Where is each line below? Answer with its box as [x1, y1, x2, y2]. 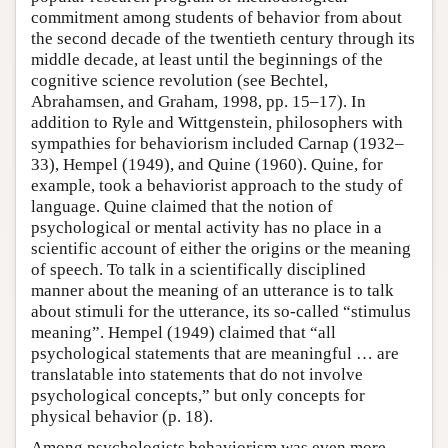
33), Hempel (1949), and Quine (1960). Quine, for [31, 154, 383, 174]
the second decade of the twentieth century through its [31, 28, 415, 48]
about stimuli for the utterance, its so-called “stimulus [31, 301, 411, 321]
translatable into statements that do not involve [31, 364, 363, 384]
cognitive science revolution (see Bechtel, [31, 70, 328, 90]
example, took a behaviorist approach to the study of [31, 175, 403, 195]
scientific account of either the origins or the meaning [31, 238, 411, 258]
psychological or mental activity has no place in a [31, 217, 382, 237]
